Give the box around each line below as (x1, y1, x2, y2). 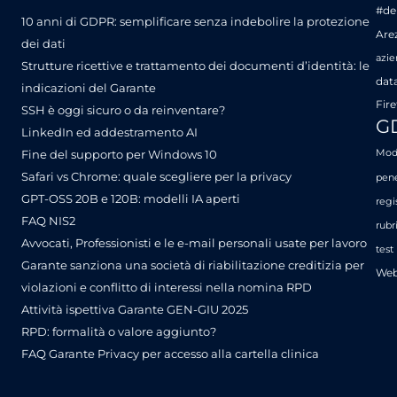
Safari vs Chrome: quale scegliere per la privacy (21, 168, 292, 183)
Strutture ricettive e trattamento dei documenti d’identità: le (21, 58, 370, 73)
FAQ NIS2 (21, 213, 75, 228)
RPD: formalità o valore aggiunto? (21, 323, 216, 339)
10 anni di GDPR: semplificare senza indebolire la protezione (21, 13, 370, 28)
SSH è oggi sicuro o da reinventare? (21, 102, 225, 117)
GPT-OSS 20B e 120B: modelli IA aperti (21, 191, 240, 206)
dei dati (21, 35, 66, 51)
